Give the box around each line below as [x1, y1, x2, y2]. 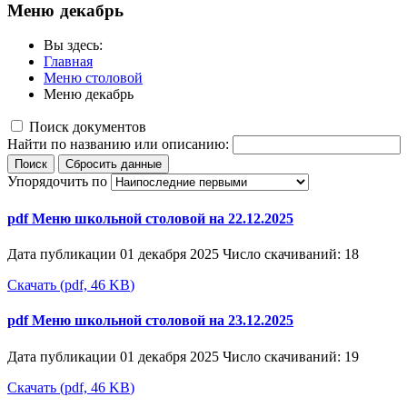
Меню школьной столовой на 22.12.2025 [32, 210, 293, 226]
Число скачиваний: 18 [223, 245, 359, 262]
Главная [44, 54, 93, 70]
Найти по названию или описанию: [7, 136, 233, 153]
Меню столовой [44, 70, 143, 86]
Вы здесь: [44, 37, 110, 54]
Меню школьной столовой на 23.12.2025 [32, 313, 293, 329]
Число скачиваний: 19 [223, 348, 359, 364]
